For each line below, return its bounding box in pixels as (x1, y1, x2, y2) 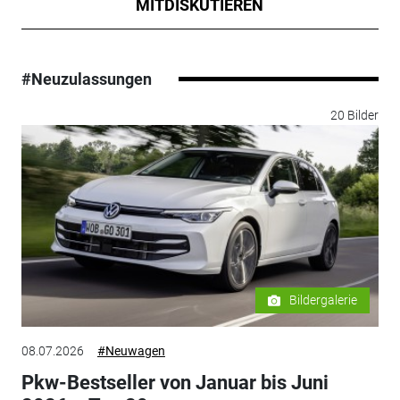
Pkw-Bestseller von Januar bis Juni (21, 371, 329, 395)
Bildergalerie (289, 293, 358, 308)
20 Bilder (330, 108, 379, 123)
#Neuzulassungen (21, 70, 152, 89)
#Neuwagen (96, 344, 165, 359)
